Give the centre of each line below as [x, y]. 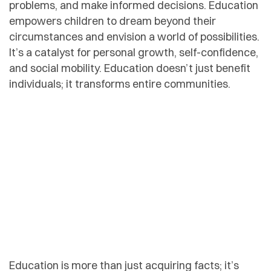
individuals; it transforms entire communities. [120, 83]
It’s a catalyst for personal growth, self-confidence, [134, 52]
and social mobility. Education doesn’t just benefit [130, 68]
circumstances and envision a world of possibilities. [134, 36]
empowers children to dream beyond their [113, 21]
